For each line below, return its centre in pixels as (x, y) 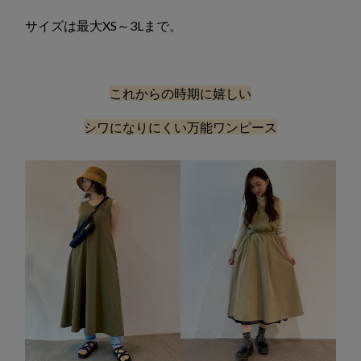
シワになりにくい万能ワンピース (180, 127)
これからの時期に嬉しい (180, 93)
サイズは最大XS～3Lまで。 (104, 25)
